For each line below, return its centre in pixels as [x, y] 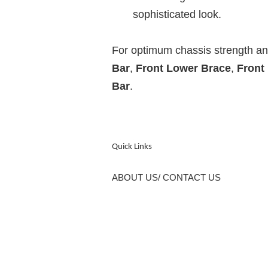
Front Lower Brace [182, 68]
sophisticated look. [177, 14]
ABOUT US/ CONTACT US [166, 177]
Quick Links [132, 147]
